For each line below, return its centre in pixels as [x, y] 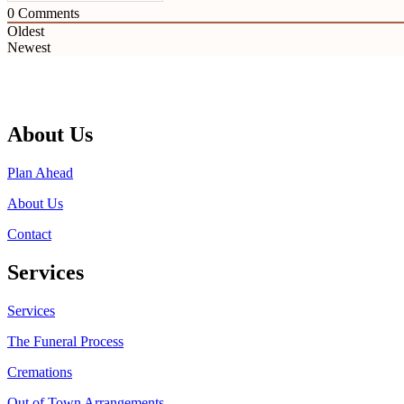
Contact [29, 234]
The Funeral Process [65, 341]
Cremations [40, 372]
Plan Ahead [40, 172]
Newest [29, 48]
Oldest [26, 32]
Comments [47, 14]
